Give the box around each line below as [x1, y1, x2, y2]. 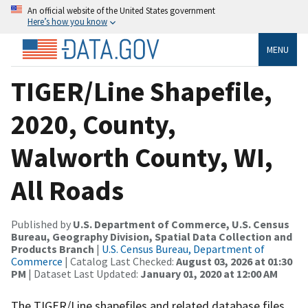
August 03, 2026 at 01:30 [176, 254, 292, 268]
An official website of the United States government [27, 5, 215, 16]
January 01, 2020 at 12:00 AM [140, 266, 278, 280]
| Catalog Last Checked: [63, 254, 176, 268]
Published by [11, 217, 73, 231]
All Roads [11, 173, 124, 208]
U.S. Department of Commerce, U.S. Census [73, 217, 289, 231]
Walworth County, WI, [11, 140, 273, 175]
